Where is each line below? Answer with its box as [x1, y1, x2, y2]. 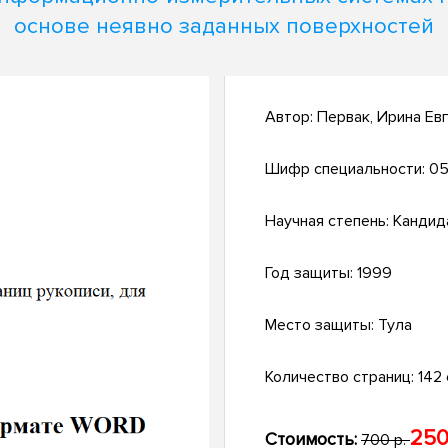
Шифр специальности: [265, 159, 429, 180]
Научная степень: [265, 211, 393, 232]
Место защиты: [265, 315, 378, 336]
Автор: [265, 107, 317, 128]
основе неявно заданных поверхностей [14, 12, 434, 40]
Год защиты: [265, 263, 357, 284]
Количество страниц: [265, 367, 418, 388]
